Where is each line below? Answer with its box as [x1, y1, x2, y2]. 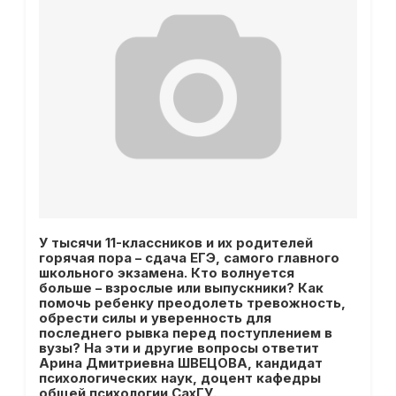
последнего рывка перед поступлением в [38, 324, 332, 341]
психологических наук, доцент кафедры [38, 369, 321, 386]
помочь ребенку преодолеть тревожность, [38, 294, 346, 311]
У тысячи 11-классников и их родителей [38, 234, 313, 251]
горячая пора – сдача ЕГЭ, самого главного [38, 249, 339, 266]
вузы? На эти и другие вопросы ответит [38, 339, 319, 356]
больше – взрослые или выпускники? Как [38, 279, 324, 296]
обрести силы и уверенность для [38, 309, 271, 326]
